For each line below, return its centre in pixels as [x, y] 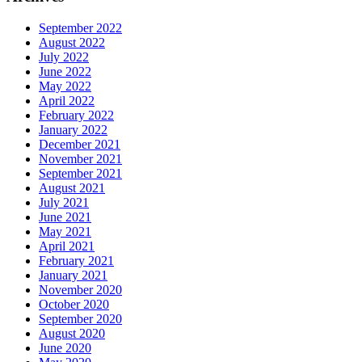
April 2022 [67, 100]
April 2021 [67, 246]
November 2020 [80, 289]
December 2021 [80, 144]
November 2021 [80, 158]
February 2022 [76, 115]
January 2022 [73, 129]
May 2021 [65, 231]
